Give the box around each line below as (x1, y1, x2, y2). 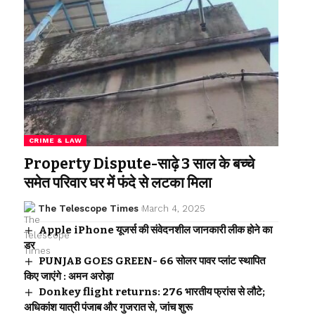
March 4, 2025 (141, 203, 205, 214)
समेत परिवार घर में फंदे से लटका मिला (23, 174, 212, 193)
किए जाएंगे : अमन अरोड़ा (23, 270, 113, 283)
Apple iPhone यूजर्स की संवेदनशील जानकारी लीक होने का (38, 224, 272, 237)
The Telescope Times (38, 203, 139, 214)
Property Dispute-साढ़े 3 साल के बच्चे (23, 155, 255, 174)
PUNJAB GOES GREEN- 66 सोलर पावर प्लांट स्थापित (38, 255, 265, 268)
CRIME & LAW (28, 136, 82, 145)
